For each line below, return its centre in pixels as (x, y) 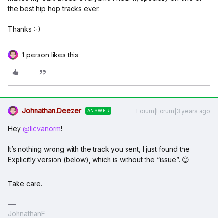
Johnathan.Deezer (52, 111)
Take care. (25, 184)
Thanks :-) (24, 29)
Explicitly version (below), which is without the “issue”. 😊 (99, 159)
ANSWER (98, 111)
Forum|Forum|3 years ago (173, 111)
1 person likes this (50, 55)
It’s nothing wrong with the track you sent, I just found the (99, 149)
